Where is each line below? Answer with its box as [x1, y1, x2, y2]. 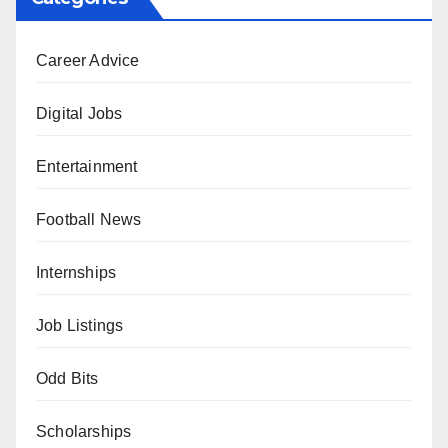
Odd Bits [36, 370, 99, 388]
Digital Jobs [36, 105, 123, 123]
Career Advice [36, 52, 140, 70]
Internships [36, 264, 117, 282]
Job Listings [36, 317, 124, 335]
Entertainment [36, 158, 138, 176]
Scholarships [36, 423, 132, 441]
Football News [36, 211, 142, 229]
